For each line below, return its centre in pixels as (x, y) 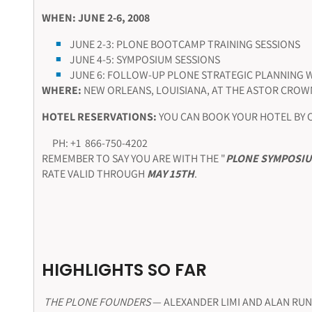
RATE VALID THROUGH (94, 173)
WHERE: (61, 90)
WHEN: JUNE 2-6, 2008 (95, 17)
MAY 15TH (170, 173)
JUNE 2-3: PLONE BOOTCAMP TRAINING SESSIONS (185, 44)
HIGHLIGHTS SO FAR (124, 270)
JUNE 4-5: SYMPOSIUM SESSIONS (145, 59)
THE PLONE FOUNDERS (97, 302)
